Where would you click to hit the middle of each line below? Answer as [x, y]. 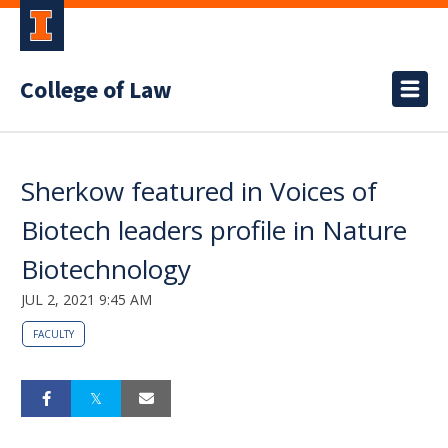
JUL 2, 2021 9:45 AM [86, 299]
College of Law [96, 90]
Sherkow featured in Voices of [199, 191]
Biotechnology [106, 269]
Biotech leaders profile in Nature [214, 230]
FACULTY [53, 334]
